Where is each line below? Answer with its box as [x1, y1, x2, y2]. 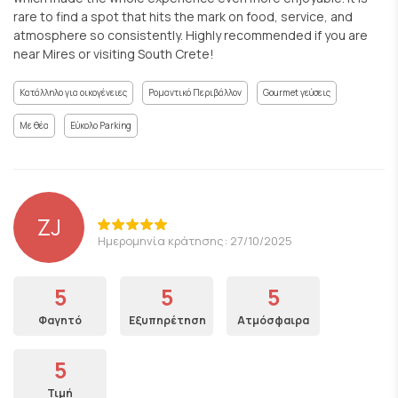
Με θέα [20, 118, 49, 131]
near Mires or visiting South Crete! [13, 44, 214, 62]
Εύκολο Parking [70, 118, 131, 131]
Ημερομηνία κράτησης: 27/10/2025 [98, 232, 292, 249]
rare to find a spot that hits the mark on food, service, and [13, 7, 353, 25]
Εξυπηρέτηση [129, 312, 206, 328]
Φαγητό [38, 312, 82, 328]
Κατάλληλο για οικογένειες [20, 85, 127, 99]
